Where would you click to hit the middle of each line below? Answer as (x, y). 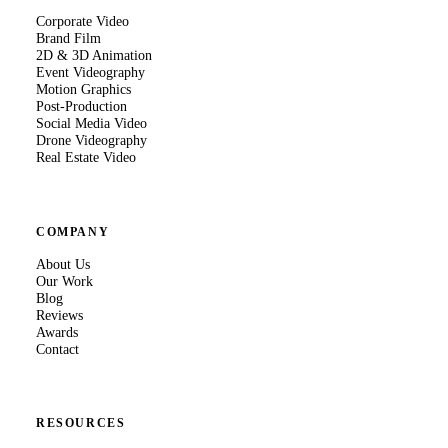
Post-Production (81, 106)
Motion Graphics (83, 89)
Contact (57, 348)
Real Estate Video (86, 157)
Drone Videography (91, 140)
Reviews (59, 314)
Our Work (64, 280)
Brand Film (68, 38)
